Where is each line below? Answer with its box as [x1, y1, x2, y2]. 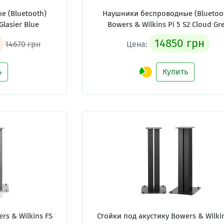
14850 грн [154, 36, 204, 50]
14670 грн [5, 39, 41, 49]
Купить [162, 67, 188, 76]
